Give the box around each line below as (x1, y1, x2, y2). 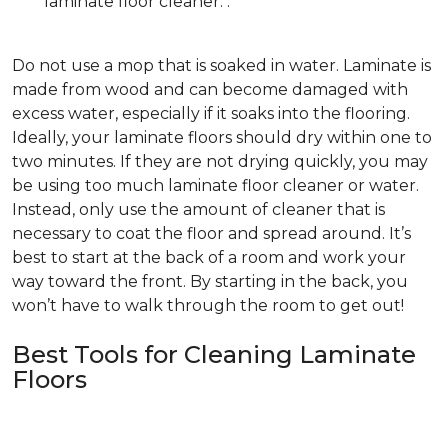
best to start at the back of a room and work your (12, 248, 406, 268)
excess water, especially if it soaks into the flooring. (12, 104, 410, 124)
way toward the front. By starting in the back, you (12, 272, 408, 292)
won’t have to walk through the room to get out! (12, 296, 404, 316)
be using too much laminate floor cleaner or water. (12, 176, 419, 196)
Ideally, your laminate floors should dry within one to (12, 128, 432, 148)
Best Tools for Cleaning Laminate (12, 340, 416, 370)
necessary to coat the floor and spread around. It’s (12, 224, 411, 244)
